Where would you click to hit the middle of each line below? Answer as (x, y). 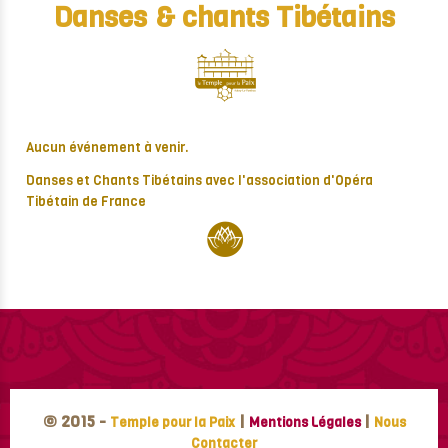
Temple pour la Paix (172, 422)
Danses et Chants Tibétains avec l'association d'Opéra (199, 181)
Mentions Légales (304, 422)
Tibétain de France (86, 202)
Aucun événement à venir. (107, 148)
